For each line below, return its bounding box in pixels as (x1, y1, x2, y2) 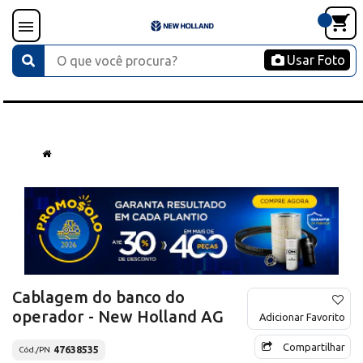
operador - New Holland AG (12, 306, 224, 326)
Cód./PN (19, 345, 50, 355)
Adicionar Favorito (259, 310, 345, 322)
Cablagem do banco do (12, 287, 185, 306)
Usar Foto (287, 53, 345, 67)
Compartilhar (283, 340, 345, 352)
